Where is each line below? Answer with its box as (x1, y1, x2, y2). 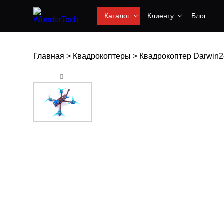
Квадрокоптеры (73, 52, 131, 60)
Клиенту (147, 12, 174, 20)
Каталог (104, 12, 130, 20)
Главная (33, 52, 64, 60)
